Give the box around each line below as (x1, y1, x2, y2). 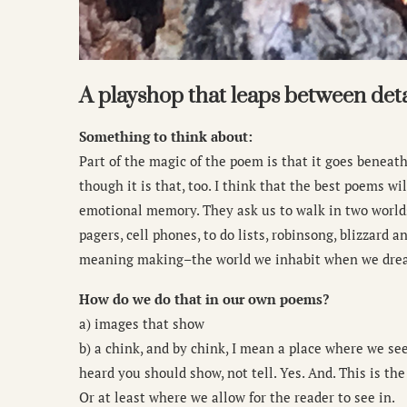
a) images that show (79, 314, 204, 333)
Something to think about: (79, 127, 253, 146)
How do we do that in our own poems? (79, 290, 329, 309)
